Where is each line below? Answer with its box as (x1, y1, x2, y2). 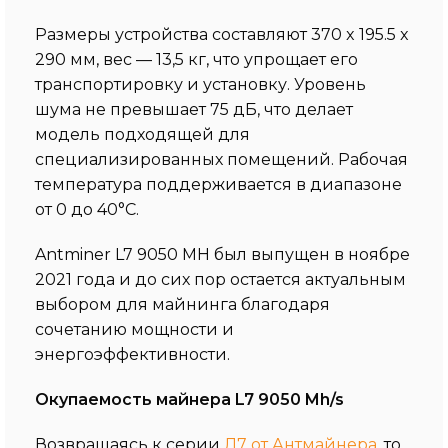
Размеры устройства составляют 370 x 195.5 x (35, 24, 409, 44)
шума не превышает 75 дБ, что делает (35, 99, 353, 119)
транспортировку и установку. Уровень (35, 74, 366, 94)
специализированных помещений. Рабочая (35, 149, 408, 169)
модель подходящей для (35, 124, 250, 144)
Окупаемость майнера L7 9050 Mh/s (35, 389, 344, 409)
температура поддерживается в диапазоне (35, 174, 402, 194)
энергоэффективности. (35, 344, 230, 364)
